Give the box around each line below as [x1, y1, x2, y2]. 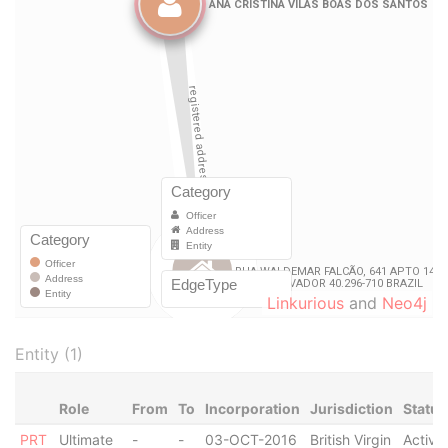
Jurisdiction [309, 400, 393, 417]
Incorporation [204, 400, 300, 417]
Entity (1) [15, 344, 83, 364]
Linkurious [267, 293, 344, 313]
